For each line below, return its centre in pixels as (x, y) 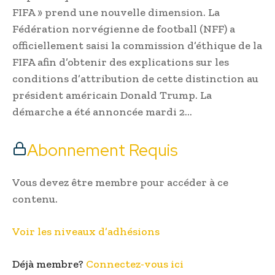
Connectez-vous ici (135, 264)
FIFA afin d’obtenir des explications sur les (121, 62)
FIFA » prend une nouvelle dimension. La (116, 13)
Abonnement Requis (103, 150)
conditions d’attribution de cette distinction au (135, 79)
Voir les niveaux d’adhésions (86, 232)
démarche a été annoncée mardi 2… (102, 112)
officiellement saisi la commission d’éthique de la (137, 46)
